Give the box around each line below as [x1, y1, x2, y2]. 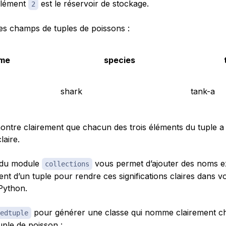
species [103, 54, 135, 65]
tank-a [190, 86, 215, 96]
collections [44, 159, 89, 168]
